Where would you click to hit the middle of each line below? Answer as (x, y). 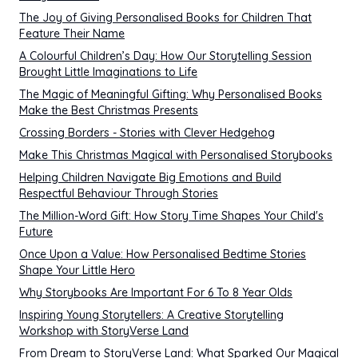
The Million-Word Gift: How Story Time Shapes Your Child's (171, 216)
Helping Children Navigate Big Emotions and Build (150, 177)
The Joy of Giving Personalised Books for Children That (165, 18)
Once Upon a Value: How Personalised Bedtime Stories (163, 254)
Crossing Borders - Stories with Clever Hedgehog (147, 133)
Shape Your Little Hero (77, 270)
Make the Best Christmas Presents (109, 110)
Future (36, 232)
